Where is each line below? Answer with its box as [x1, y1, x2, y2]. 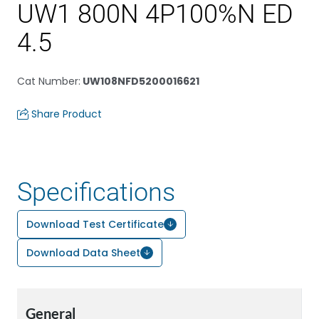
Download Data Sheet [26, 246, 140, 260]
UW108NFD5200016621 [80, 74, 199, 88]
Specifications [17, 177, 175, 207]
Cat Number [17, 74, 78, 88]
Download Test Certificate [26, 217, 164, 231]
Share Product [31, 107, 102, 121]
